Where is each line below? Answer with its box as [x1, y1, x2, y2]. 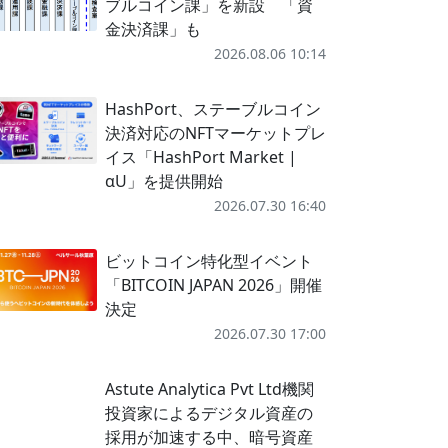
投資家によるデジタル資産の [104, 402, 313, 424]
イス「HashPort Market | [104, 146, 297, 168]
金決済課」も [104, 18, 201, 40]
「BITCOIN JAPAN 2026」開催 [104, 274, 322, 296]
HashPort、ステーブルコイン [104, 98, 321, 120]
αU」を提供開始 [104, 170, 223, 192]
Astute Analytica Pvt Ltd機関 [104, 378, 314, 400]
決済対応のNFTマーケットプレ [104, 122, 326, 144]
